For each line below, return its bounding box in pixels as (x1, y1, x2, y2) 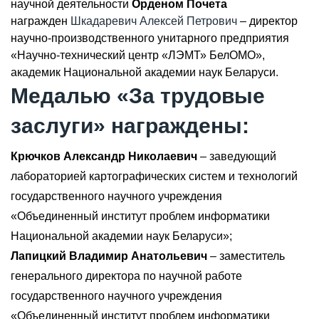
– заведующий (197, 150, 276, 162)
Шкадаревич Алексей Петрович (70, 15, 237, 27)
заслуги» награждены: (11, 114, 249, 137)
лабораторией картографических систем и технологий (11, 170, 298, 182)
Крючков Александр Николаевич (11, 150, 197, 162)
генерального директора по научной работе (11, 270, 242, 282)
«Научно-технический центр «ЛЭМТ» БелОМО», (11, 49, 265, 61)
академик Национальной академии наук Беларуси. (11, 66, 278, 78)
